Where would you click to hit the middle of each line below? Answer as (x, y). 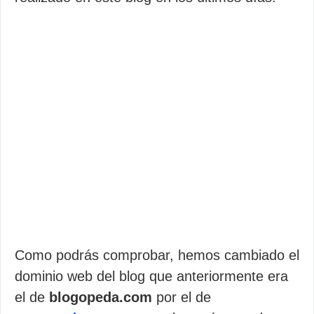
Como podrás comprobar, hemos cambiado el (157, 255)
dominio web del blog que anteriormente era (151, 276)
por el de (182, 297)
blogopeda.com (101, 297)
